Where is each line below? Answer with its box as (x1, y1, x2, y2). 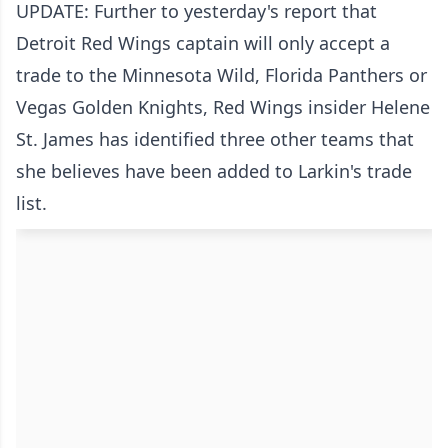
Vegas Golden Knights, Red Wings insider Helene (16, 95, 430, 120)
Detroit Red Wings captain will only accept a (16, 31, 390, 56)
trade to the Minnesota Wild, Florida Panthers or (16, 63, 427, 88)
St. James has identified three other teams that (16, 127, 414, 152)
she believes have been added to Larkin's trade (16, 159, 412, 184)
